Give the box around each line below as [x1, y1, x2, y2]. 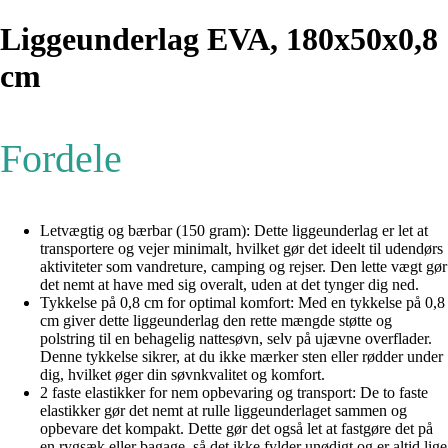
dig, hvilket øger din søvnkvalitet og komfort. [40, 366, 325, 384]
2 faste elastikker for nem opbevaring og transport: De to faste [40, 384, 428, 402]
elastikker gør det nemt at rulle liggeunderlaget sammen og [40, 402, 407, 420]
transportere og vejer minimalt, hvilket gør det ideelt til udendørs [40, 240, 443, 258]
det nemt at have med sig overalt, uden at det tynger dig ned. [40, 276, 419, 294]
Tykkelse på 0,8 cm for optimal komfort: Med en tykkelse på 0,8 [40, 294, 445, 312]
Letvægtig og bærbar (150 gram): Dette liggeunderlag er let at [40, 222, 428, 240]
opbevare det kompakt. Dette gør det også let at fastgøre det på [40, 420, 433, 438]
